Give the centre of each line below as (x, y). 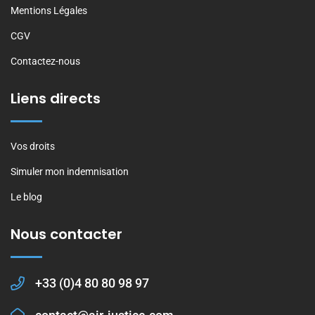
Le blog (26, 197)
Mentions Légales (49, 11)
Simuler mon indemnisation (70, 172)
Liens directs (56, 99)
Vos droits (33, 147)
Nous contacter (66, 234)
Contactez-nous (45, 62)
